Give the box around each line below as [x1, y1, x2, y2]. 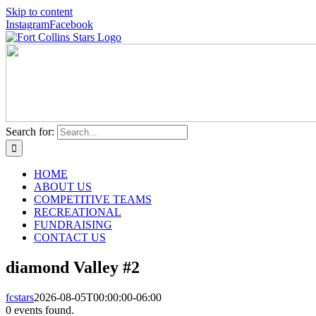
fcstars [6, 291, 34, 303]
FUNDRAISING [34, 219, 112, 231]
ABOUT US [34, 181, 92, 193]
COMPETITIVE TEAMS [34, 193, 152, 205]
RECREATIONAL [34, 206, 121, 218]
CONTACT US [34, 231, 106, 243]
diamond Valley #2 [6, 257, 140, 276]
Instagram [6, 18, 49, 30]
